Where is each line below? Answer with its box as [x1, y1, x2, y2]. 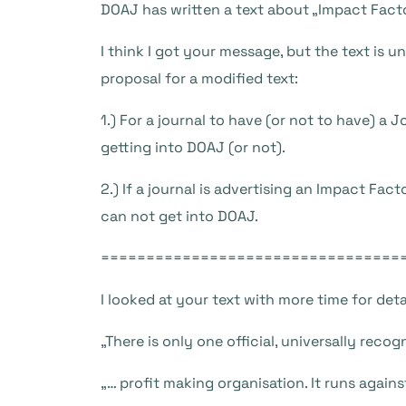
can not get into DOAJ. [101, 207, 258, 226]
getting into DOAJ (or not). [101, 138, 285, 157]
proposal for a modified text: [101, 69, 298, 88]
